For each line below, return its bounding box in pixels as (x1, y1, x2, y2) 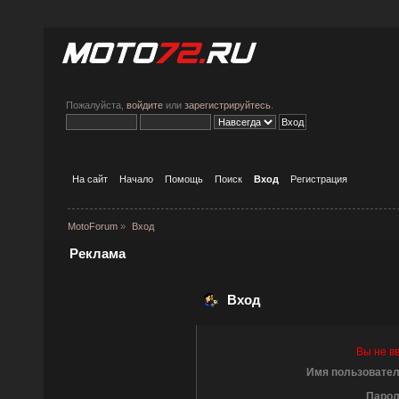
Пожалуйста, (66, 100, 126, 110)
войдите (126, 100, 163, 110)
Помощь (165, 173, 204, 184)
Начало (119, 173, 154, 184)
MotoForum (68, 221, 118, 232)
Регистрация (290, 173, 348, 184)
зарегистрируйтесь (184, 100, 271, 110)
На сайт (72, 173, 109, 184)
